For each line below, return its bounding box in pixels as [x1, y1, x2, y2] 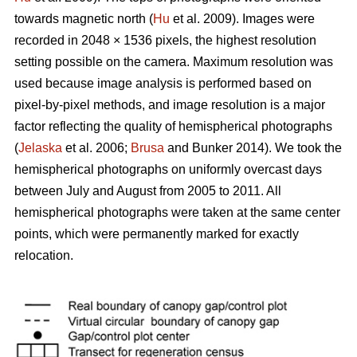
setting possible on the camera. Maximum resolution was [14, 54, 333, 69]
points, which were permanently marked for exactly [14, 226, 299, 241]
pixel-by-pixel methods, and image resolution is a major [14, 97, 325, 112]
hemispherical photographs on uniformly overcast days [14, 162, 322, 176]
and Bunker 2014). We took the [164, 140, 342, 155]
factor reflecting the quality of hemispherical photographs [14, 119, 332, 133]
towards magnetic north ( [14, 11, 153, 25]
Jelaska [18, 140, 62, 155]
